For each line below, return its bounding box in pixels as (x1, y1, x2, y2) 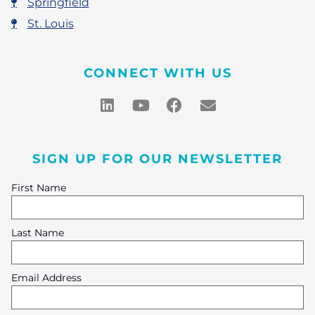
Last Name (11, 227, 64, 239)
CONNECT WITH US (83, 65, 232, 81)
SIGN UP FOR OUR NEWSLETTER (32, 151, 283, 167)
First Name (11, 182, 66, 194)
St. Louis (27, 17, 74, 30)
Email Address (11, 272, 82, 284)
